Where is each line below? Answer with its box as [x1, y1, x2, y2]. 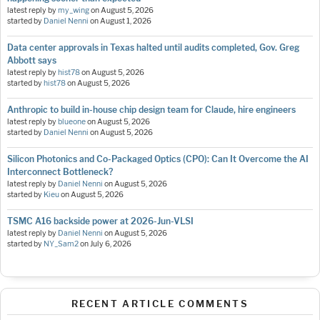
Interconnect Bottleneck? [7, 166, 113, 178]
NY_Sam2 [44, 239, 79, 249]
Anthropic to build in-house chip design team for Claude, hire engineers [7, 104, 296, 116]
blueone [58, 117, 86, 127]
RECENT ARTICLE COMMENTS [71, 298, 249, 310]
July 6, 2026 [90, 239, 131, 249]
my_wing [58, 6, 89, 16]
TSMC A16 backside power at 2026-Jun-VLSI [7, 216, 194, 227]
